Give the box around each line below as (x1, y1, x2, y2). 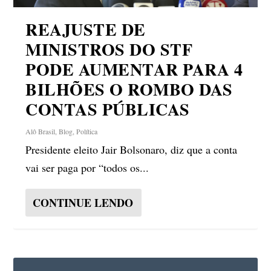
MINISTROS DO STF (25, 37, 193, 62)
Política (76, 126, 98, 137)
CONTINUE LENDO (33, 195, 134, 211)
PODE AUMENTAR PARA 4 (25, 57, 243, 82)
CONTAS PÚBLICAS (25, 97, 190, 122)
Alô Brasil (25, 126, 56, 137)
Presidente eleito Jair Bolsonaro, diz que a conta (25, 142, 238, 157)
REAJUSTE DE (25, 17, 146, 42)
